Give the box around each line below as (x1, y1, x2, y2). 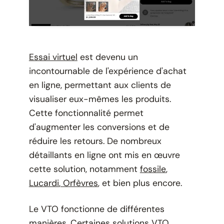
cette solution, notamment (28, 163, 140, 174)
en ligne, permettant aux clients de (28, 79, 171, 90)
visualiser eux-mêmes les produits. (28, 93, 171, 104)
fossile (139, 163, 166, 174)
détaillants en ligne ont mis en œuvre (28, 149, 180, 160)
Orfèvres (60, 177, 98, 188)
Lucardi (28, 177, 59, 188)
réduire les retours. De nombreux (28, 135, 161, 146)
